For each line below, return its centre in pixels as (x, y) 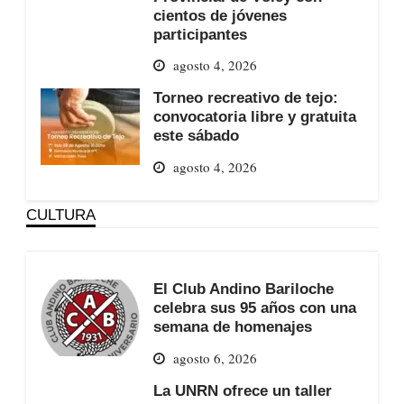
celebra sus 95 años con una (254, 308)
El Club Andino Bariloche (243, 289)
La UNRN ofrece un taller (242, 390)
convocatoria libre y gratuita (254, 117)
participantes (200, 34)
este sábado (196, 136)
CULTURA (60, 215)
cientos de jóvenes (220, 15)
